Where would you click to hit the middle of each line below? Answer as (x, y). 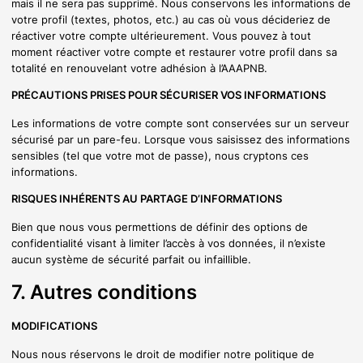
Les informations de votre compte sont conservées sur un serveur (180, 123)
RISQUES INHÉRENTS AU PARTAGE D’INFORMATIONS (147, 199)
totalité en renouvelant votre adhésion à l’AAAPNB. (139, 68)
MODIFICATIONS (54, 326)
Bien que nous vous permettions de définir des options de (160, 226)
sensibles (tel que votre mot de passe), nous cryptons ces (160, 155)
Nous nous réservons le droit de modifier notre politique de (163, 354)
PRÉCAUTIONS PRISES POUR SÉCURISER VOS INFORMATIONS (169, 95)
